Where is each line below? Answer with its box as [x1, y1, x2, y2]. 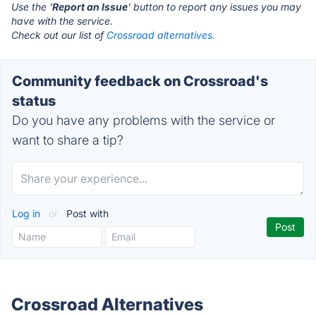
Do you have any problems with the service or [12, 113, 275, 128]
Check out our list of [11, 29, 107, 41]
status [12, 92, 56, 109]
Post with [63, 207, 109, 219]
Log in [12, 207, 43, 219]
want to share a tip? [12, 133, 123, 147]
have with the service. [11, 15, 113, 27]
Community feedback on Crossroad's [12, 73, 268, 90]
